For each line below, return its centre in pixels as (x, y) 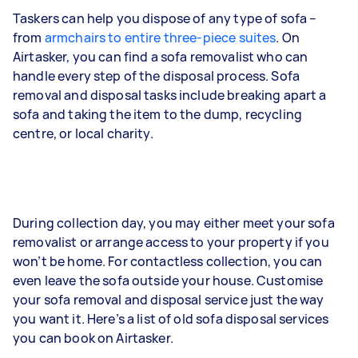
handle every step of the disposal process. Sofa (157, 76)
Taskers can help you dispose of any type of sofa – (165, 18)
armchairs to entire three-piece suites (160, 38)
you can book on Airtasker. (93, 338)
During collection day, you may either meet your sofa (174, 223)
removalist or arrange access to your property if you (171, 242)
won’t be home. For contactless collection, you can (168, 261)
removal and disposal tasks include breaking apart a (170, 95)
